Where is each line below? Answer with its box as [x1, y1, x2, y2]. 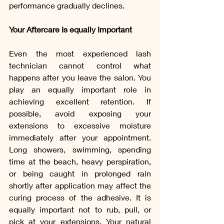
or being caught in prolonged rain [9, 168, 151, 178]
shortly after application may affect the [9, 180, 151, 190]
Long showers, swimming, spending [9, 144, 151, 154]
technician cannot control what [9, 60, 151, 70]
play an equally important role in [9, 84, 151, 94]
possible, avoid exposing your [9, 108, 151, 118]
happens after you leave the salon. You [9, 72, 151, 82]
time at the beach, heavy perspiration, [9, 156, 151, 166]
